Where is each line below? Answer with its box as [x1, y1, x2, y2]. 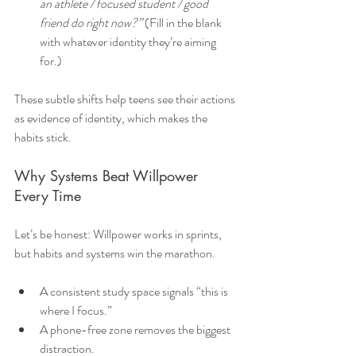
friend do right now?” [40, 14, 142, 33]
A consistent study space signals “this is [40, 282, 230, 301]
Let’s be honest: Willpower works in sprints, [14, 225, 224, 244]
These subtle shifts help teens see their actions [14, 90, 238, 109]
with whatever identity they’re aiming [40, 33, 219, 52]
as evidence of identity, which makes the [14, 109, 210, 128]
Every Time [14, 186, 81, 206]
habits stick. [14, 128, 72, 147]
